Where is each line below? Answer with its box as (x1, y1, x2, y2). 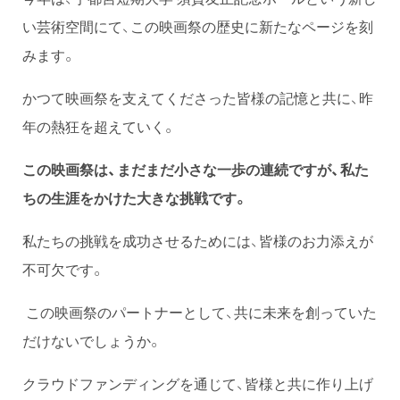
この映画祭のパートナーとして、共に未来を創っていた (22, 300, 377, 322)
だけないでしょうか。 (22, 329, 162, 351)
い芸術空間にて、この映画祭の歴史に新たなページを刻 (22, 14, 373, 37)
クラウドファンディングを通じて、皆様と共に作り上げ (22, 371, 373, 394)
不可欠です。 (22, 257, 104, 279)
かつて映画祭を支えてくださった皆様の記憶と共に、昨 (22, 86, 373, 108)
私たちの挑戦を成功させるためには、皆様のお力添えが (22, 229, 373, 251)
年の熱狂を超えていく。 (22, 114, 176, 137)
